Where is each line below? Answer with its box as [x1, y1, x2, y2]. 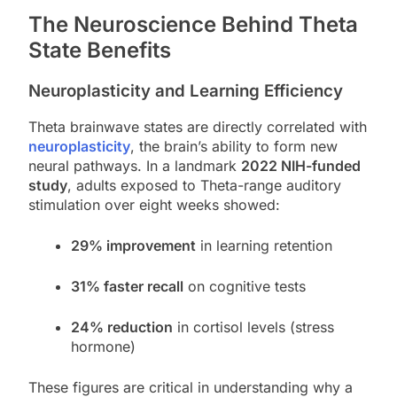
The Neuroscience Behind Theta [28, 11, 358, 37]
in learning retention [196, 237, 332, 255]
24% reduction [71, 318, 173, 337]
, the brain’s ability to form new [130, 137, 338, 156]
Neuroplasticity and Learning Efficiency [28, 80, 343, 101]
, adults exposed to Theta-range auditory [67, 176, 341, 195]
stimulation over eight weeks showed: [28, 196, 280, 214]
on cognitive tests [183, 277, 306, 296]
